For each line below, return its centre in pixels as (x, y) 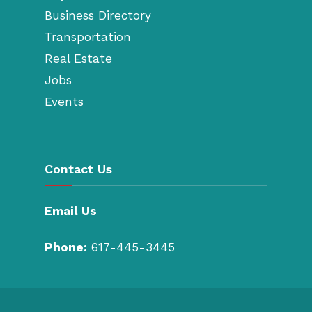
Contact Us (78, 169)
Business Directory (98, 16)
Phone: (66, 248)
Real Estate (78, 59)
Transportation (88, 37)
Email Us (71, 211)
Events (64, 102)
